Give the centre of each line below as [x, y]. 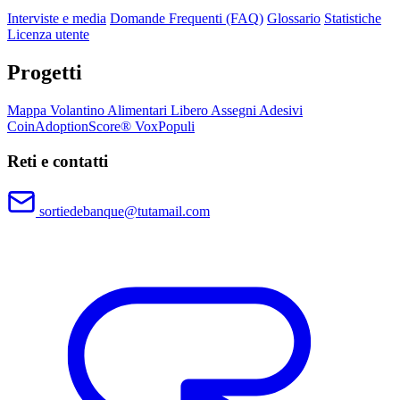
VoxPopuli [165, 126]
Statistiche [353, 18]
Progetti [45, 72]
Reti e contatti [58, 161]
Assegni [235, 110]
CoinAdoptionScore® [71, 126]
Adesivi [281, 110]
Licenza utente [48, 34]
